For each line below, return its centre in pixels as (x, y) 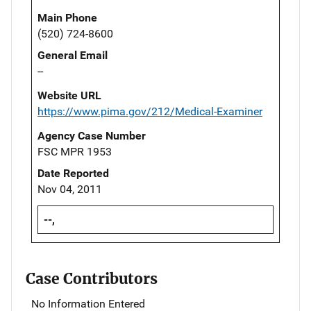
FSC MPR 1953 (75, 151)
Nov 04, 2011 (70, 189)
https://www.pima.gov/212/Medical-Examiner (150, 111)
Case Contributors (92, 278)
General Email (73, 55)
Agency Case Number (92, 135)
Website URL (69, 95)
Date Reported (73, 173)
